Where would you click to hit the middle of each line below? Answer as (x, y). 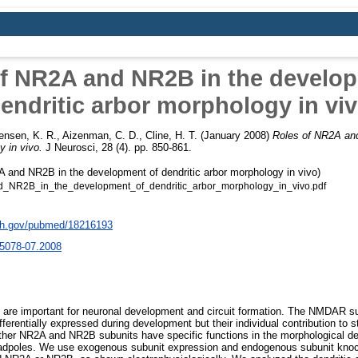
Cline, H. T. (171, 135)
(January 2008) (235, 135)
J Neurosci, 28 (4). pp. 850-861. (117, 147)
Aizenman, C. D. (101, 135)
